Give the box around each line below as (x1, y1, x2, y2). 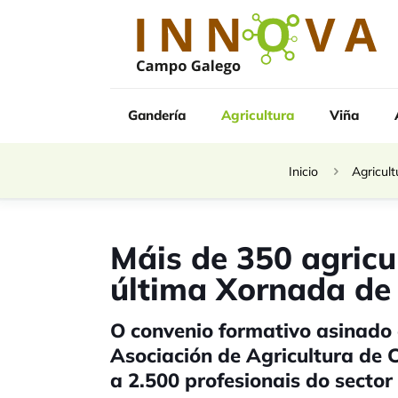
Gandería (128, 107, 186, 124)
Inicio (288, 163, 318, 180)
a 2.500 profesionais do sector (110, 368, 393, 394)
